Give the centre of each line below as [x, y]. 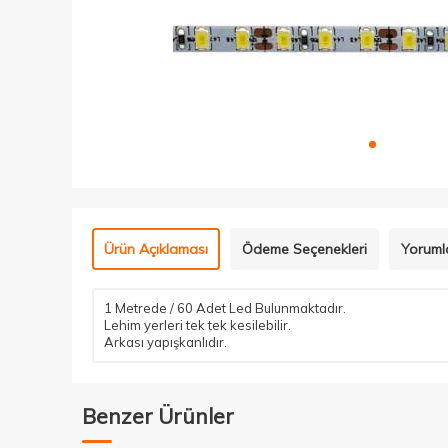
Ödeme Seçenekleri [304, 249]
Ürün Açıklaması [156, 249]
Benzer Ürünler [158, 416]
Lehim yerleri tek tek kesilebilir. [197, 325]
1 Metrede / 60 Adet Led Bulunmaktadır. [226, 308]
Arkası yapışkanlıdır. [165, 342]
